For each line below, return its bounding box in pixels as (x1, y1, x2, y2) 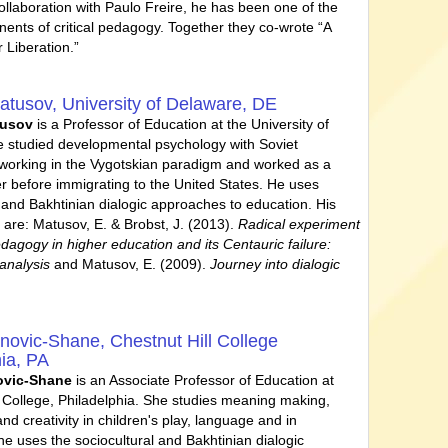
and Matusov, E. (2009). (50, 256, 211, 273)
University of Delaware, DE (62, 94, 278, 115)
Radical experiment (238, 216, 361, 233)
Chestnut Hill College (110, 331, 279, 352)
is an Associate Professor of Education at (72, 372, 335, 389)
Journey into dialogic (210, 256, 341, 273)
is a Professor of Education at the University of (37, 116, 330, 133)
